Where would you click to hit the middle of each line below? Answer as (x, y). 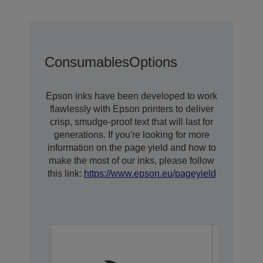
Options (153, 62)
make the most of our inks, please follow (131, 161)
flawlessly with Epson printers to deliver (131, 109)
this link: (65, 174)
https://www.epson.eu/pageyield (150, 174)
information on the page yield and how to (131, 148)
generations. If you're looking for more (131, 135)
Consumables (87, 62)
